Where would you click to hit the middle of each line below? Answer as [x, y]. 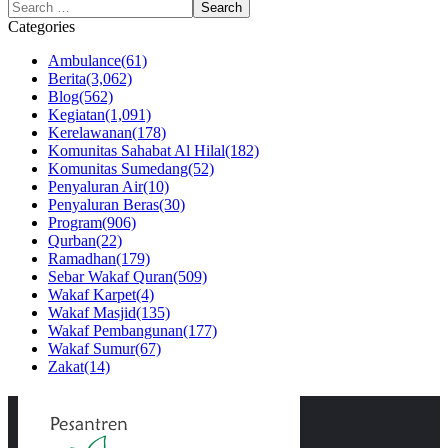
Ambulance [84, 61]
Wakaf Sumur [91, 349]
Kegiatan [76, 115]
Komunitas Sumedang [118, 169]
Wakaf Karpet [92, 295]
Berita [67, 79]
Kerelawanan [90, 133]
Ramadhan [82, 259]
